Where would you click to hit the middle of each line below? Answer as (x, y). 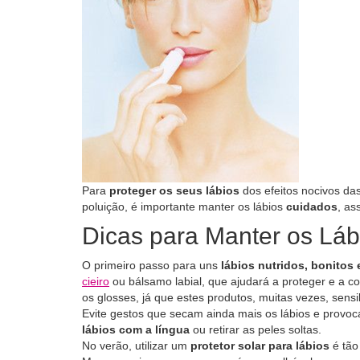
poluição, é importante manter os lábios (182, 207)
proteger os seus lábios (174, 190)
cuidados (310, 207)
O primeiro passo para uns (150, 265)
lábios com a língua (136, 329)
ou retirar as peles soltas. (256, 329)
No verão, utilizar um (136, 346)
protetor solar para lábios (262, 346)
